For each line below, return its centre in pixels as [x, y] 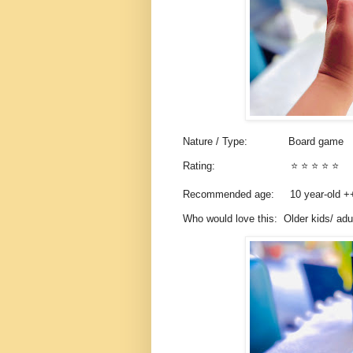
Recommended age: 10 [243, 195]
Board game [311, 141]
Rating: [229, 166]
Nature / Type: [217, 141]
